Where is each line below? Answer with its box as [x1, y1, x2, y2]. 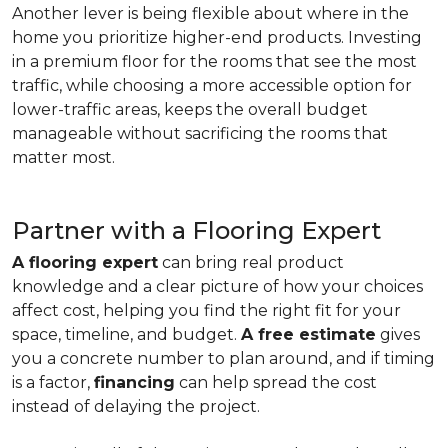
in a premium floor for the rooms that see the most [12, 52, 417, 71]
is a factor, [12, 373, 94, 392]
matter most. [12, 148, 115, 167]
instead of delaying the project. [12, 397, 260, 416]
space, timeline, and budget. [12, 325, 241, 344]
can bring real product [158, 253, 344, 272]
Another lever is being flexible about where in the [12, 4, 409, 23]
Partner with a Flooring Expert [12, 216, 381, 245]
